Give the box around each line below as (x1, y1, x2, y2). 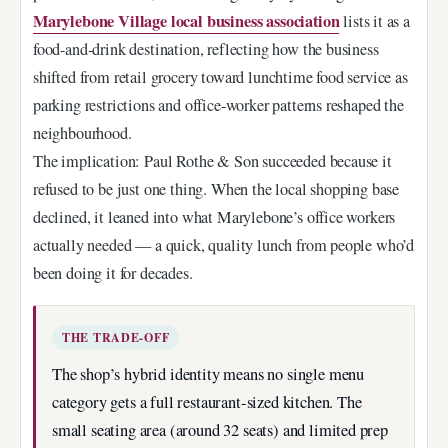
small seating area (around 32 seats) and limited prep (52, 419, 388, 442)
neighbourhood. (33, 122, 132, 145)
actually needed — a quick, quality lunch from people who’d (33, 234, 415, 257)
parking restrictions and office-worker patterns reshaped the (33, 94, 404, 117)
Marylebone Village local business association (33, 9, 340, 34)
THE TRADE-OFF (62, 329, 170, 347)
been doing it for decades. (33, 262, 193, 285)
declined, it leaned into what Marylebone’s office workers (33, 206, 396, 229)
